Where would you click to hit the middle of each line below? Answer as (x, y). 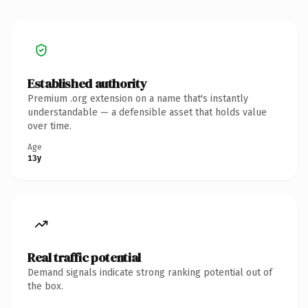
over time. (49, 126)
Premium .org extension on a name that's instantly (138, 98)
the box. (45, 286)
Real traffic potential (84, 257)
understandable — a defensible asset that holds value (147, 112)
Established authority (87, 83)
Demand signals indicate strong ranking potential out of (150, 272)
